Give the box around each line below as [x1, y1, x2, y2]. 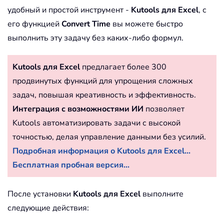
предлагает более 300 [80, 61, 166, 72]
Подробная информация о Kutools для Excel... [12, 145, 190, 156]
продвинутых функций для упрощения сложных [12, 75, 193, 86]
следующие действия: [7, 202, 89, 213]
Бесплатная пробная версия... [12, 159, 129, 170]
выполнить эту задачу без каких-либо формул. [7, 32, 183, 43]
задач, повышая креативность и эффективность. [12, 89, 196, 100]
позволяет [143, 103, 184, 114]
